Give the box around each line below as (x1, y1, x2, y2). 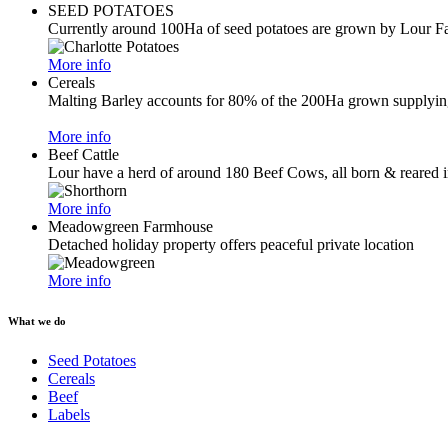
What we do (8, 314, 66, 327)
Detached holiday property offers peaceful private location (48, 236, 414, 253)
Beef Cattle (48, 146, 119, 163)
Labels (48, 405, 90, 423)
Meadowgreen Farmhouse (48, 218, 213, 235)
